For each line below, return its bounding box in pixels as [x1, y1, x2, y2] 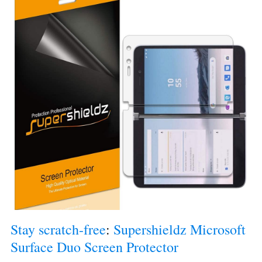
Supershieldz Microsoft [113, 219, 246, 239]
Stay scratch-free [11, 219, 106, 239]
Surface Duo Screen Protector [11, 237, 178, 256]
